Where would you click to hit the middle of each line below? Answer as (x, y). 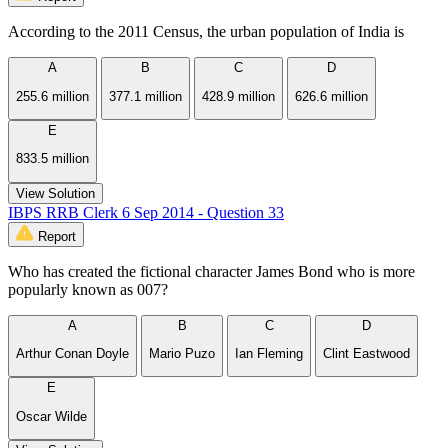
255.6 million (52, 96)
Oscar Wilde (51, 416)
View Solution (55, 193)
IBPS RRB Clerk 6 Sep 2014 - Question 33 (146, 212)
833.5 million (52, 159)
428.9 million (238, 96)
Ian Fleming (269, 353)
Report (57, 236)
